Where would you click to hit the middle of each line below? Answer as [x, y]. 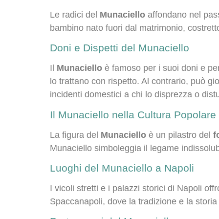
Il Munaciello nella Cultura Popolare [133, 114]
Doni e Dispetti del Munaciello [120, 48]
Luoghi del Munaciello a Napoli [122, 168]
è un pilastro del [180, 135]
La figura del [75, 135]
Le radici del [75, 14]
